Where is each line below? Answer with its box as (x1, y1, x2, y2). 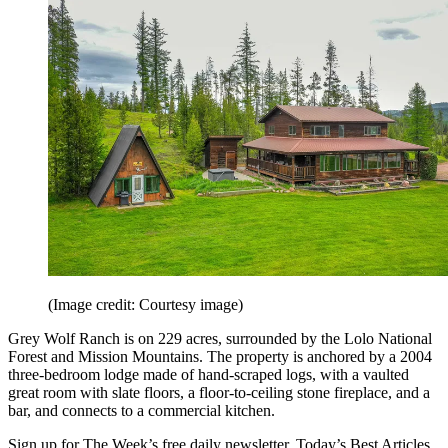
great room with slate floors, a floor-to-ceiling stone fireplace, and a (8, 383, 430, 401)
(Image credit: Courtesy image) (48, 295, 243, 313)
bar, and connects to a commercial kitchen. (8, 401, 275, 419)
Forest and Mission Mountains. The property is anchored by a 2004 (8, 347, 432, 365)
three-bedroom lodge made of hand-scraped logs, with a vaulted (8, 365, 409, 383)
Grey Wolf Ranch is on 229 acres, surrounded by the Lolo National (8, 329, 432, 347)
